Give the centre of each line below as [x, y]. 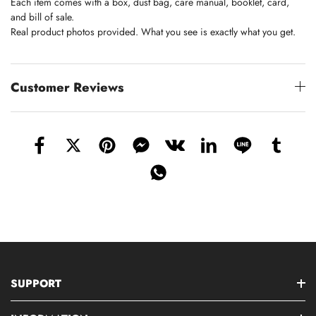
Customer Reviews [67, 87]
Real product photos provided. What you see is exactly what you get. [153, 31]
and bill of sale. [42, 17]
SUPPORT [36, 283]
